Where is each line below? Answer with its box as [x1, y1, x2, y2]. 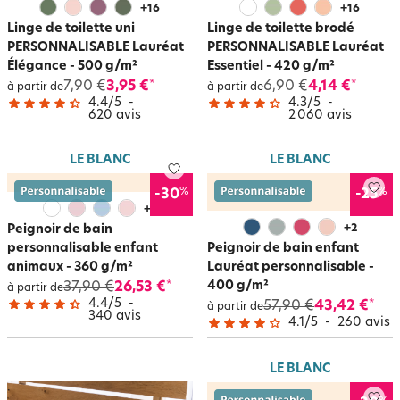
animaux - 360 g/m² [7, 260, 133, 274]
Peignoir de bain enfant [207, 241, 359, 255]
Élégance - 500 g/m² [7, 59, 137, 73]
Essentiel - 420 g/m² [207, 59, 335, 73]
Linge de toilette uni [7, 21, 135, 36]
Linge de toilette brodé [207, 21, 354, 36]
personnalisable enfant [7, 241, 158, 255]
